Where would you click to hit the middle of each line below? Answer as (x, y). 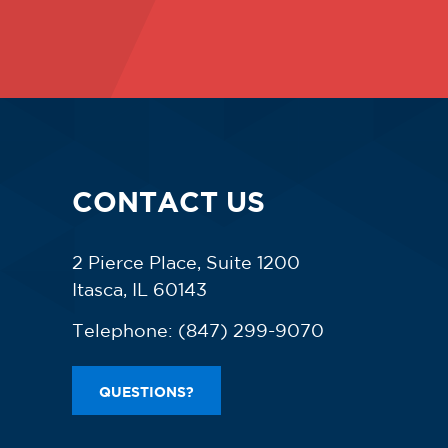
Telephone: (122, 330)
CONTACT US (168, 200)
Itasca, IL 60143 (139, 288)
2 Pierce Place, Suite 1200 (186, 261)
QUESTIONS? (147, 391)
